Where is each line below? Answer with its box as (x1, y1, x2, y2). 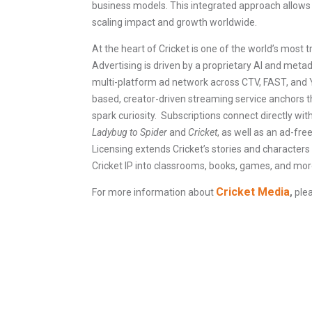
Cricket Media (216, 185, 290, 199)
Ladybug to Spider (92, 127, 169, 139)
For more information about (92, 187, 216, 198)
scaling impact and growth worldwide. (92, 17, 257, 29)
